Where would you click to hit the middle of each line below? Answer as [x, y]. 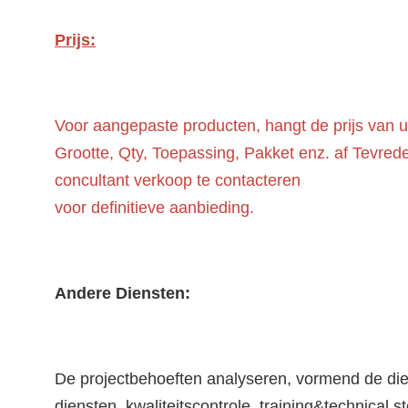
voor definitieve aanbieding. [154, 208]
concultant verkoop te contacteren [178, 180]
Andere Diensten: [122, 293]
